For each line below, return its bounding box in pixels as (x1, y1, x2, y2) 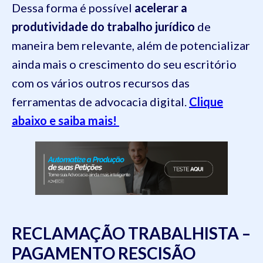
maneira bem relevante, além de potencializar (12, 38, 250, 52)
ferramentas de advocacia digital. (12, 95, 189, 109)
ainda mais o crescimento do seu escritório (12, 57, 237, 71)
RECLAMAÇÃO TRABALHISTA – (12, 222, 251, 243)
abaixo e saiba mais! (12, 113, 117, 127)
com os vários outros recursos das (12, 76, 190, 90)
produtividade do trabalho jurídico (12, 19, 195, 33)
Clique (189, 95, 223, 109)
